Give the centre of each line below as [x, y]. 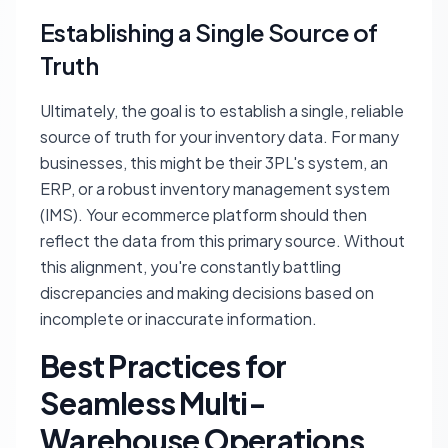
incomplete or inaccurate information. [178, 319]
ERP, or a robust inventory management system [215, 189]
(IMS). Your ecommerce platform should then [203, 215]
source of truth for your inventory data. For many [219, 137]
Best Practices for [163, 366]
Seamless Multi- [153, 403]
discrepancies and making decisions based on [207, 293]
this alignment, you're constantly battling [190, 267]
